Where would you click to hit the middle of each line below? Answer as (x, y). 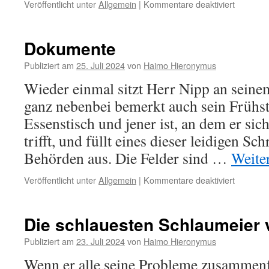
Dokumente (70, 48)
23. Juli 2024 (101, 241)
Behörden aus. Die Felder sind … (128, 158)
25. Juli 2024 (101, 65)
